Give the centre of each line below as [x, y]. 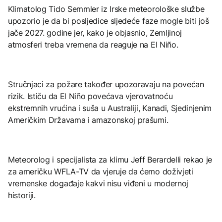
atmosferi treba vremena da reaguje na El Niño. [93, 44]
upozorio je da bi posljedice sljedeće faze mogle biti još [109, 21]
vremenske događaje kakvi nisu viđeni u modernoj [98, 183]
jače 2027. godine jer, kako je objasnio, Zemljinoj [95, 32]
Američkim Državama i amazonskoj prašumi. [88, 120]
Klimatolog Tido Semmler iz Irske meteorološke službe [106, 9]
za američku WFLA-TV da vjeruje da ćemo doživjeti [101, 171]
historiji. [22, 195]
